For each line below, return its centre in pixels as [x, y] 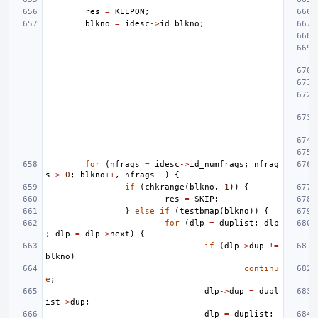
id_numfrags [217, 164]
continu [262, 269]
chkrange [165, 187]
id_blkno [180, 24]
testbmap [199, 211]
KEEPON [130, 12]
